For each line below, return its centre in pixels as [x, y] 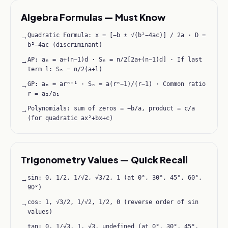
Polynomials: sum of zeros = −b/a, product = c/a [111, 108]
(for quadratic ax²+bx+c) [70, 118]
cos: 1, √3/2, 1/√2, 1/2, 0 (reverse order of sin [113, 202]
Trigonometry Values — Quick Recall [104, 160]
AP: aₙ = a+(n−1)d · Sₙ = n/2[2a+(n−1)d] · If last [115, 60]
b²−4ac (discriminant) [65, 45]
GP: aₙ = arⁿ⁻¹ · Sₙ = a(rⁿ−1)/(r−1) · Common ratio [117, 84]
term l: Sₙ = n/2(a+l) [65, 69]
